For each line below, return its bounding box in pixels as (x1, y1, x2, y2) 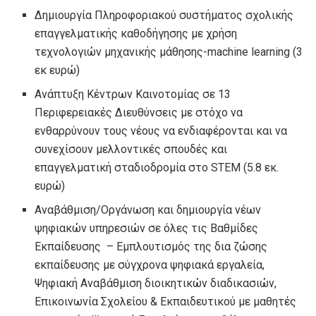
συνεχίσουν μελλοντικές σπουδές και (35, 142, 228, 156)
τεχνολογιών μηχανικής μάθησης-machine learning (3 (35, 44, 303, 59)
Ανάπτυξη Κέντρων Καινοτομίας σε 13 (35, 87, 231, 101)
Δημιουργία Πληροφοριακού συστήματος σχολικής (35, 8, 294, 22)
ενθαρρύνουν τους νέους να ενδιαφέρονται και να (35, 123, 288, 138)
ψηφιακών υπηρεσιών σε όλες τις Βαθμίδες (35, 221, 259, 235)
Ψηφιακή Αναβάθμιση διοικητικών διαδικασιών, (35, 276, 277, 290)
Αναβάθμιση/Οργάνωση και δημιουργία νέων (35, 202, 262, 217)
